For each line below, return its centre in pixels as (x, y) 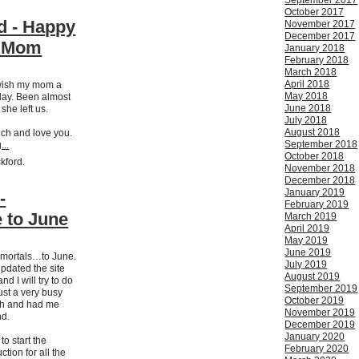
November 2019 (320, 313)
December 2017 (320, 36)
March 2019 (311, 217)
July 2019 (306, 265)
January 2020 (315, 337)
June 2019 (308, 253)
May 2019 (307, 241)
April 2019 (307, 229)
